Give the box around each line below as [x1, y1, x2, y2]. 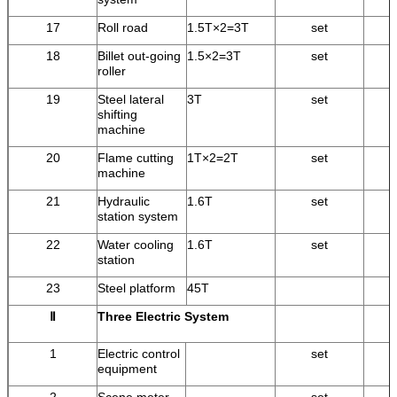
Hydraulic [97, 193, 150, 208]
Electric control [97, 346, 180, 361]
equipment [97, 361, 157, 376]
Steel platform [97, 280, 175, 295]
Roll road [97, 19, 148, 35]
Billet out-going [97, 48, 181, 63]
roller [97, 63, 126, 78]
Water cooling [97, 237, 174, 252]
